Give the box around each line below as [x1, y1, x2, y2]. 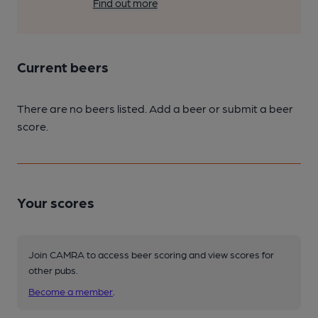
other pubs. [28, 264, 78, 275]
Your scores [17, 194, 94, 211]
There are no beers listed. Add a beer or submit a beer [17, 102, 293, 115]
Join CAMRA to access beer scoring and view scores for [28, 248, 274, 260]
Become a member [28, 285, 113, 297]
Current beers [17, 58, 109, 75]
